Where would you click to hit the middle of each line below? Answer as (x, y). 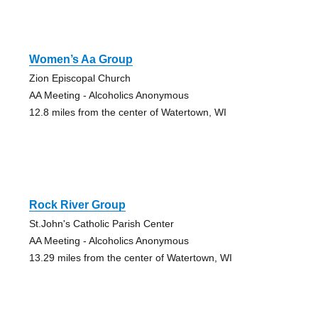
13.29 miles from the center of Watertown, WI (130, 258)
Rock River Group (77, 205)
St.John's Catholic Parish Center (101, 224)
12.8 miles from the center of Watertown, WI (127, 113)
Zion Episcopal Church (79, 78)
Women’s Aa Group (81, 60)
